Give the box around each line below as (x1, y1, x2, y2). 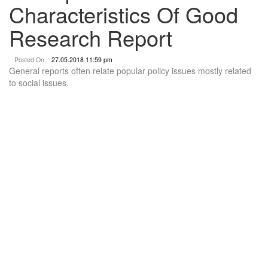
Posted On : (9, 54, 51, 64)
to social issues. (9, 76, 69, 89)
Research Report (9, 22, 172, 53)
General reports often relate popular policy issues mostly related (9, 64, 251, 77)
